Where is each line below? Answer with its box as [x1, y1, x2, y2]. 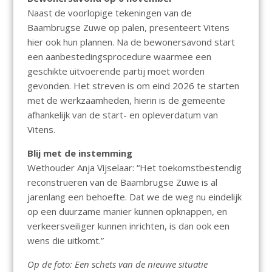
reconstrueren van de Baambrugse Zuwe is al [27, 176, 217, 189]
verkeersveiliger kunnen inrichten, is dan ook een [27, 220, 229, 233]
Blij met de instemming [27, 147, 132, 160]
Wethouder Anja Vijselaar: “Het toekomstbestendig [27, 161, 242, 174]
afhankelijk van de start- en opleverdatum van [27, 109, 218, 121]
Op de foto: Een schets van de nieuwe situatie [27, 258, 208, 271]
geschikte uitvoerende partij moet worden [27, 65, 205, 78]
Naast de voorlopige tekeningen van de [27, 7, 192, 19]
